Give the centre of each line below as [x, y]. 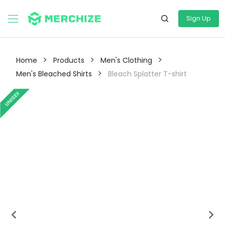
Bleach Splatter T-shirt [147, 74]
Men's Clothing [126, 60]
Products [69, 60]
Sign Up [199, 18]
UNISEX [12, 99]
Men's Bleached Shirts [54, 74]
